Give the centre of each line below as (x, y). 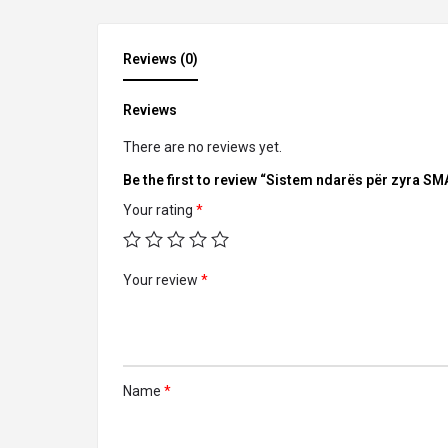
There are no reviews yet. (202, 147)
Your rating (159, 210)
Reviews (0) (160, 59)
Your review (162, 280)
